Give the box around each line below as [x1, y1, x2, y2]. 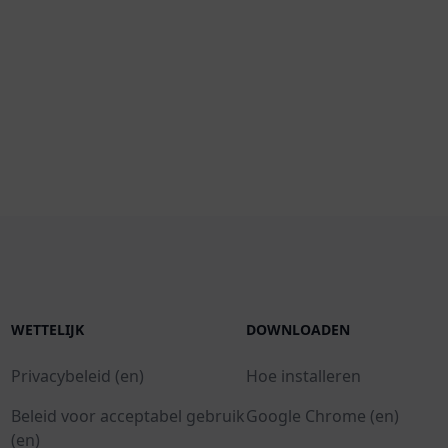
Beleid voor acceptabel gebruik [10, 405, 245, 428]
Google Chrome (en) [246, 405, 400, 428]
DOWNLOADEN [246, 320, 351, 340]
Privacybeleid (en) [10, 365, 144, 388]
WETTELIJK [10, 320, 84, 340]
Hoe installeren [246, 365, 362, 388]
